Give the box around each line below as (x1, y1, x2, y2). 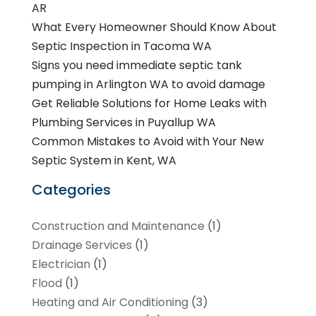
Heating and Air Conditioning (31, 293, 188, 310)
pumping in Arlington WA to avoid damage (31, 75, 265, 92)
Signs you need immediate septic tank (31, 56, 242, 73)
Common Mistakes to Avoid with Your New (31, 133, 264, 150)
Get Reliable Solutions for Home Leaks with (31, 95, 267, 111)
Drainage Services (31, 236, 132, 253)
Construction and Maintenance (31, 217, 205, 234)
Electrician (31, 255, 90, 272)
